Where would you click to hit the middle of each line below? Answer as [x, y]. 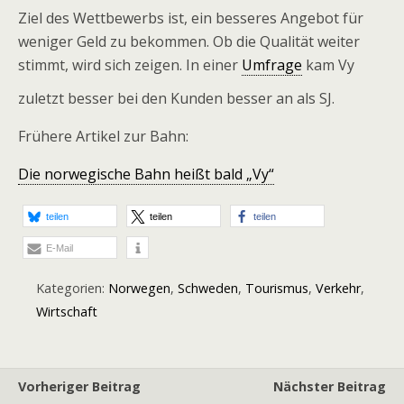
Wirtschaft [67, 312]
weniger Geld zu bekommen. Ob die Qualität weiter [189, 41]
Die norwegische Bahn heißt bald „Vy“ [146, 174]
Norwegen [139, 288]
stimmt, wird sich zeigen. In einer [130, 65]
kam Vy [328, 65]
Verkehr [338, 288]
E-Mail [60, 248]
